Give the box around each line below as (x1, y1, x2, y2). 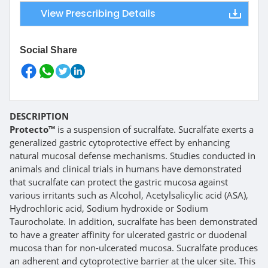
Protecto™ (10, 123, 55, 136)
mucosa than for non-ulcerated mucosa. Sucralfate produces (10, 242, 258, 254)
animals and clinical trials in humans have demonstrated (10, 163, 242, 175)
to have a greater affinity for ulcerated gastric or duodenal (10, 229, 247, 241)
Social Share (20, 45, 77, 56)
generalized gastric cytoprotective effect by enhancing (10, 136, 230, 149)
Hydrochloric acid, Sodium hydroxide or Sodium (10, 202, 208, 215)
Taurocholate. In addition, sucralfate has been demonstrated (10, 215, 257, 228)
